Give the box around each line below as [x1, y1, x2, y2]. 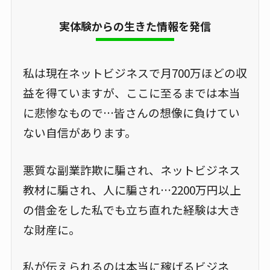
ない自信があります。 [22, 124, 136, 141]
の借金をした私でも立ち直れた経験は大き [22, 201, 240, 218]
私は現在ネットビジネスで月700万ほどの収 [22, 64, 247, 81]
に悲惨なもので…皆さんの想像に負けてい [22, 104, 240, 121]
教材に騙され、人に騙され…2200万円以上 [22, 181, 241, 198]
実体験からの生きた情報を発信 [59, 18, 211, 34]
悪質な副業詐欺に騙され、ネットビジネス [22, 161, 240, 178]
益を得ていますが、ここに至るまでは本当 [22, 84, 240, 101]
